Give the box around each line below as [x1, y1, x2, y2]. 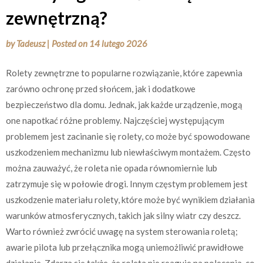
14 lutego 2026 [89, 38, 147, 49]
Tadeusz [16, 38, 45, 49]
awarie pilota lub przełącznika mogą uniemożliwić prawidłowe [6, 241, 244, 252]
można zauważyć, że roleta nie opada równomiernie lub [6, 162, 217, 173]
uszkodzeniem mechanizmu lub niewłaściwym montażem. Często [6, 146, 251, 157]
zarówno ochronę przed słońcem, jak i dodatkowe [6, 83, 195, 94]
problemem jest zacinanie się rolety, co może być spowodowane [6, 130, 250, 141]
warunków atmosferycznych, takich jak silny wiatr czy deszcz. [6, 210, 241, 221]
